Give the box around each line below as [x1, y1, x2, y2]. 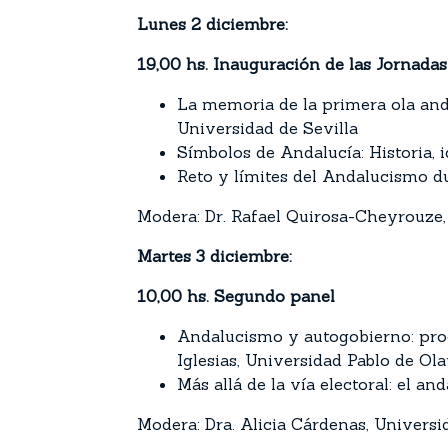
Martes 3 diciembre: [137, 246, 292, 266]
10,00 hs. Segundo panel [137, 286, 335, 306]
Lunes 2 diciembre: [137, 14, 288, 34]
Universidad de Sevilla [177, 118, 358, 138]
